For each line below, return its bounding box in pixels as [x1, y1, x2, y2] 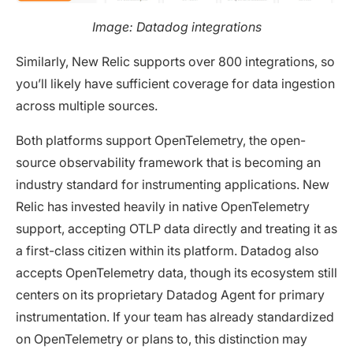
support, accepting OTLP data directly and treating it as [16, 221, 337, 237]
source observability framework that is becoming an [16, 154, 321, 171]
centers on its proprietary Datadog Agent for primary [16, 287, 325, 303]
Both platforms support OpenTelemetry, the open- [16, 132, 306, 149]
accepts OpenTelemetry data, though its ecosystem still [16, 265, 337, 281]
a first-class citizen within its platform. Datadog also [16, 243, 319, 259]
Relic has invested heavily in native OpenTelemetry [16, 199, 310, 215]
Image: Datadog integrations [91, 19, 262, 35]
